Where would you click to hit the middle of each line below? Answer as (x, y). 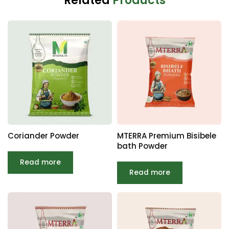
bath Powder (142, 146)
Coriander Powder (43, 135)
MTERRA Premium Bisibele (167, 135)
